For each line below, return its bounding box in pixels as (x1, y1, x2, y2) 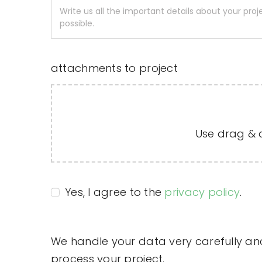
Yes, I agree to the (65, 184, 165, 199)
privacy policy (164, 184, 240, 199)
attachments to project (50, 60, 178, 75)
